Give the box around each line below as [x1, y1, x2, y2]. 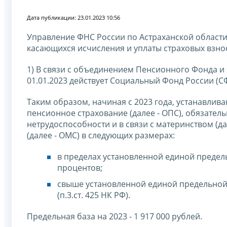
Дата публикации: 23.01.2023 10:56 [27, 13, 120, 21]
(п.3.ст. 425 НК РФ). [57, 189, 130, 201]
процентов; [57, 162, 102, 173]
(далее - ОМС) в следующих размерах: [27, 129, 175, 141]
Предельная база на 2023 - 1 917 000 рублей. [27, 210, 202, 222]
